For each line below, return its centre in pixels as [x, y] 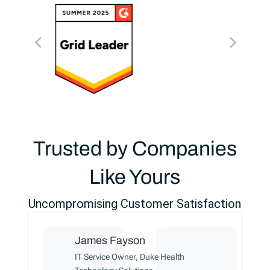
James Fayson [110, 241]
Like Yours [135, 177]
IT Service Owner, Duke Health [129, 257]
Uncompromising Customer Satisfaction [135, 204]
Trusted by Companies [135, 149]
